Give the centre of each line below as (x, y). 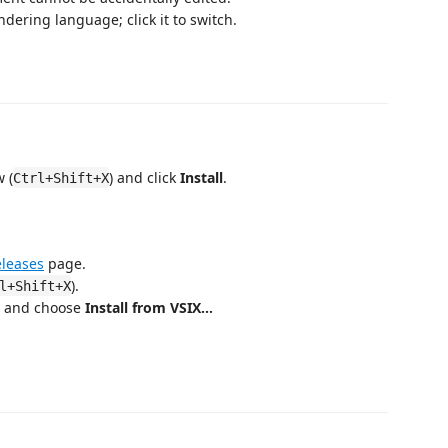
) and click (144, 177)
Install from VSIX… (149, 307)
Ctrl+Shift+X (61, 177)
